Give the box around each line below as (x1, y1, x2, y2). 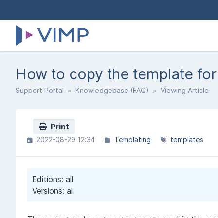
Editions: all (32, 174, 73, 184)
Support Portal (16, 86, 64, 94)
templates (170, 135, 203, 144)
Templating (114, 135, 151, 144)
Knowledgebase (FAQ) (75, 86, 149, 94)
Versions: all (32, 185, 74, 196)
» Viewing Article (149, 86, 209, 94)
